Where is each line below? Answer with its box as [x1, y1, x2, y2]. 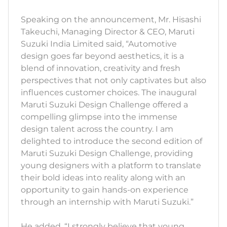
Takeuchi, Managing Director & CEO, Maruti [21, 27, 195, 37]
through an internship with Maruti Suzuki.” [21, 197, 194, 207]
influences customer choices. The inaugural [21, 88, 197, 98]
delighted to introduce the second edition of [21, 136, 202, 146]
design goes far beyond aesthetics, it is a [21, 51, 184, 61]
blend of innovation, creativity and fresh [21, 63, 180, 73]
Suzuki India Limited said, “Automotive [21, 39, 177, 49]
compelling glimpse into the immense [21, 112, 177, 122]
